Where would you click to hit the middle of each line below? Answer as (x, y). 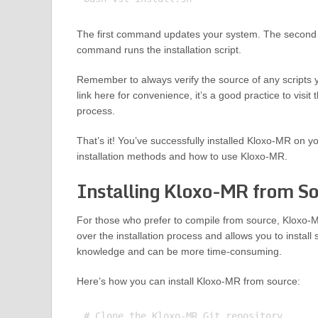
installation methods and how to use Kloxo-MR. (182, 157)
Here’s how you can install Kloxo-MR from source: (188, 281)
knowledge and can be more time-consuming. (179, 252)
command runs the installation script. (159, 50)
